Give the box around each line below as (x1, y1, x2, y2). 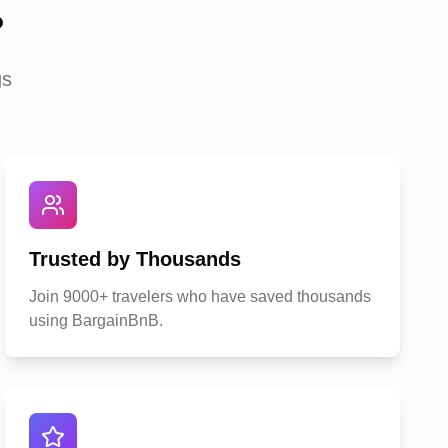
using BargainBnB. (29, 312, 164, 329)
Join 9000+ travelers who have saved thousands (29, 288, 372, 305)
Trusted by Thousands (29, 248, 242, 270)
